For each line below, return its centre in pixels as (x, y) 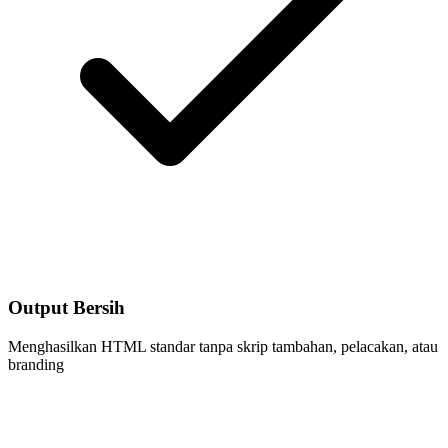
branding (36, 364)
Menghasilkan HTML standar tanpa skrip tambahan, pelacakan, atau (223, 346)
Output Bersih (66, 307)
